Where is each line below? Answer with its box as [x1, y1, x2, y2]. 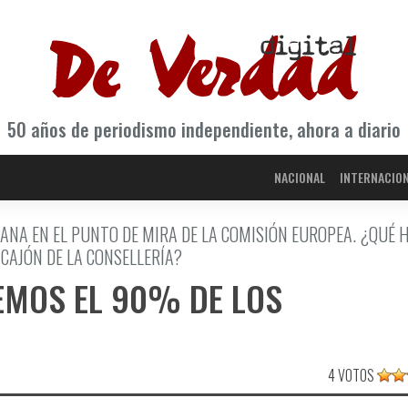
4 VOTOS [328, 364, 377, 387]
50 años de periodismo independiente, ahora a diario [7, 116, 401, 144]
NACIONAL [274, 168, 325, 188]
